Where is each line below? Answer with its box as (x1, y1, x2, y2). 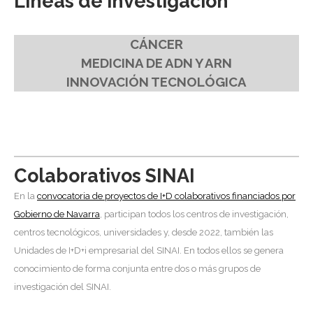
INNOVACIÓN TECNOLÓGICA (66, 73, 247, 89)
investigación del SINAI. (14, 281, 111, 292)
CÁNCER (130, 36, 183, 52)
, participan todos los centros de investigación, (100, 208, 289, 219)
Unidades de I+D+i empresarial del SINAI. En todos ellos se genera (14, 245, 284, 256)
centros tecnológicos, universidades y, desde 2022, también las (14, 226, 273, 238)
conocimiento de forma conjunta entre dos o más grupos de (14, 263, 261, 274)
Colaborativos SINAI (14, 164, 195, 187)
